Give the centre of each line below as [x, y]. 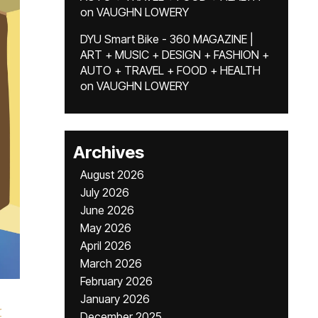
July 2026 [105, 192]
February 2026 [116, 281]
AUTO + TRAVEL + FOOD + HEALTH [170, 70]
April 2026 [106, 246]
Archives [109, 152]
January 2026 [115, 299]
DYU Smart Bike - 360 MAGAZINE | [167, 39]
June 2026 [107, 210]
